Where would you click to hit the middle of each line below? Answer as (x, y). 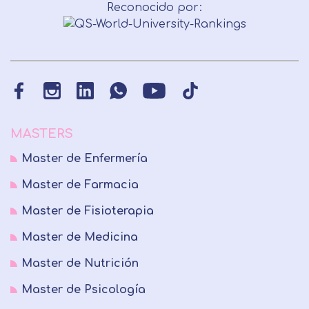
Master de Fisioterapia (88, 211)
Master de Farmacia (80, 185)
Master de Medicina (80, 238)
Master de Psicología (83, 290)
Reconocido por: (154, 8)
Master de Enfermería (84, 159)
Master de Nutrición (80, 264)
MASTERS (42, 134)
